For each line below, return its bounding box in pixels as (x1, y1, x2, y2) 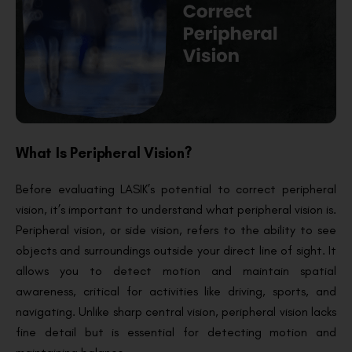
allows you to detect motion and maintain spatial (16, 262, 336, 278)
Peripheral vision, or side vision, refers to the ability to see (16, 222, 336, 237)
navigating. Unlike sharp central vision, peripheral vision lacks (16, 303, 336, 319)
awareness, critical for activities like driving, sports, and (16, 283, 336, 299)
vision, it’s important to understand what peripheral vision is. (16, 201, 336, 217)
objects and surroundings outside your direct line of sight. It (16, 242, 336, 258)
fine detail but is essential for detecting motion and (16, 324, 336, 339)
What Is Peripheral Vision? (16, 143, 192, 162)
